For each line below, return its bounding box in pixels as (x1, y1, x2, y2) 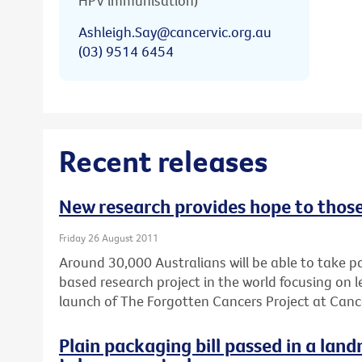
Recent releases (59, 141, 267, 180)
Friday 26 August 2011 (59, 231, 158, 245)
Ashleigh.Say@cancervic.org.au (78, 22, 271, 41)
